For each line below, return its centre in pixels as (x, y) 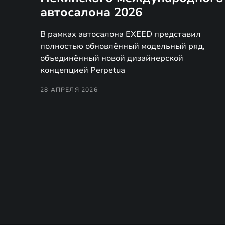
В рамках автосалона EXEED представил (121, 34)
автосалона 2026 (91, 12)
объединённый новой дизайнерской (112, 58)
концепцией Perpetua (83, 70)
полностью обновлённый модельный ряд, (123, 46)
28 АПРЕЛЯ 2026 (69, 90)
